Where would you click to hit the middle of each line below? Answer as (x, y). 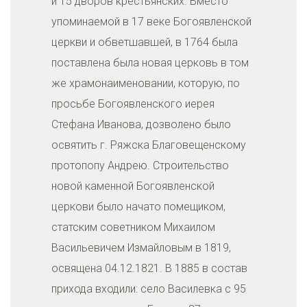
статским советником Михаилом (133, 227)
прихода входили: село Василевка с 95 (149, 289)
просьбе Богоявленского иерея (133, 104)
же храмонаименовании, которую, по (146, 83)
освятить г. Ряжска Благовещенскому (149, 145)
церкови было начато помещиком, (138, 207)
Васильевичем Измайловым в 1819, (141, 248)
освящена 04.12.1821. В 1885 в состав (149, 268)
